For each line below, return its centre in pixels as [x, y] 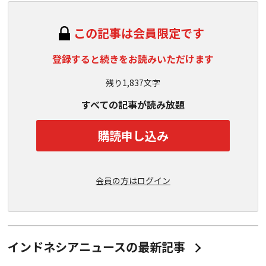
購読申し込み [133, 135]
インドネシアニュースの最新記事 [96, 247]
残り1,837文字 [133, 83]
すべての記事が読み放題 [133, 104]
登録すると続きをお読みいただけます [133, 59]
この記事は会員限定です [139, 33]
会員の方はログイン [133, 180]
